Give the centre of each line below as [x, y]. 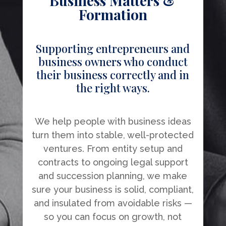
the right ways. [113, 88]
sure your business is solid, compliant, [113, 189]
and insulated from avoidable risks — [113, 203]
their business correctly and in [113, 74]
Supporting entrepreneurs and [113, 48]
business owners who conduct [113, 61]
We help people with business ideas [113, 121]
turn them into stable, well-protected [113, 135]
